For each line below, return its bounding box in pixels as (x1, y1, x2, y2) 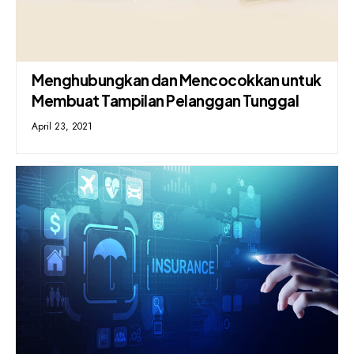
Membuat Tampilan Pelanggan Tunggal (32, 91, 299, 111)
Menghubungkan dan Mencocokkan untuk (32, 70, 322, 90)
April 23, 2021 (32, 119, 93, 134)
